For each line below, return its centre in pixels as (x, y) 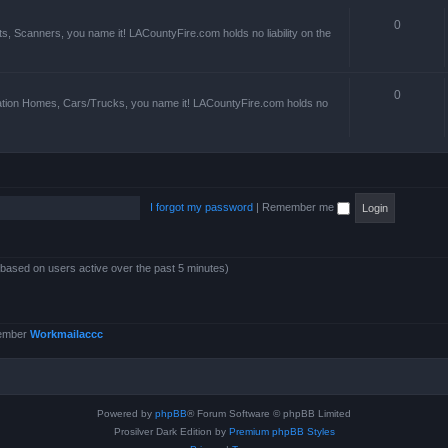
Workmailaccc (66, 334)
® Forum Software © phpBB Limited (269, 413)
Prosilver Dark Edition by (171, 431)
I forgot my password (201, 206)
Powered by (126, 413)
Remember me (299, 206)
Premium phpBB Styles (281, 431)
